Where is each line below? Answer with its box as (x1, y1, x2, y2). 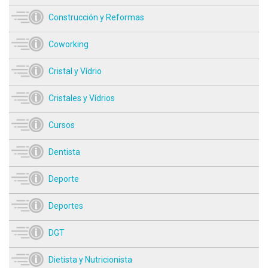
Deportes (48, 200, 83, 211)
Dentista (48, 147, 80, 157)
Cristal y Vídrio (48, 66, 102, 76)
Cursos (48, 120, 75, 130)
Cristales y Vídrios (48, 93, 115, 103)
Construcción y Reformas (48, 12, 144, 22)
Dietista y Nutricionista (48, 254, 132, 264)
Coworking (48, 39, 89, 49)
